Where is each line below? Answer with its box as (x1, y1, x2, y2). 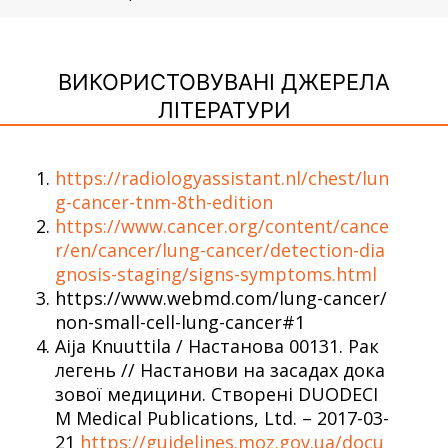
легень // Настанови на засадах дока (55, 357, 385, 382)
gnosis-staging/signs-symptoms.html (55, 261, 377, 286)
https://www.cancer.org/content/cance (55, 213, 389, 238)
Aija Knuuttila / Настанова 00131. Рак (55, 333, 379, 358)
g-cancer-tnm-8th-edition (55, 189, 273, 214)
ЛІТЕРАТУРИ (157, 96, 291, 123)
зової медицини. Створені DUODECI (55, 381, 378, 406)
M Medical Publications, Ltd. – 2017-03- (55, 405, 389, 430)
